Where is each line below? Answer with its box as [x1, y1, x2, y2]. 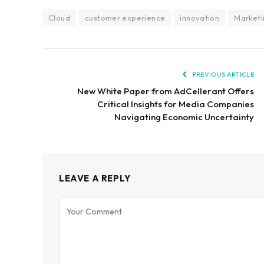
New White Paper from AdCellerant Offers [77, 85, 254, 97]
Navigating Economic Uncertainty [114, 111, 254, 123]
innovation [180, 13, 220, 23]
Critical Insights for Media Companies [97, 98, 254, 110]
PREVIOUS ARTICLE [191, 70, 254, 79]
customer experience [84, 13, 166, 23]
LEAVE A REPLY [59, 173, 131, 184]
